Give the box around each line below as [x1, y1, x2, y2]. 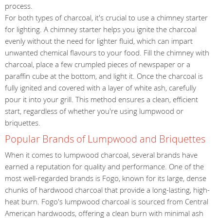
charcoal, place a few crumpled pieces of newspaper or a [5, 59, 190, 69]
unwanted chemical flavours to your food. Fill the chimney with [5, 48, 209, 57]
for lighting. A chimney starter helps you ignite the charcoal [5, 24, 197, 34]
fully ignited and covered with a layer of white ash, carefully [5, 83, 196, 92]
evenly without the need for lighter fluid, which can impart [5, 36, 193, 46]
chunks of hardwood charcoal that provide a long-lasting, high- [5, 184, 210, 195]
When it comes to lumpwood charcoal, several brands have [5, 149, 198, 160]
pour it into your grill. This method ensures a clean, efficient [5, 94, 198, 104]
